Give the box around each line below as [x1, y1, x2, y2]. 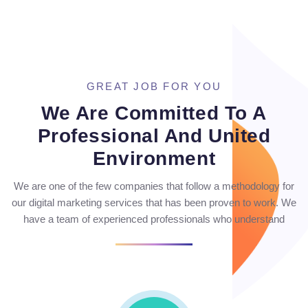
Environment [92, 148, 216, 170]
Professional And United [37, 125, 271, 147]
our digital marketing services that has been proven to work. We [12, 197, 296, 209]
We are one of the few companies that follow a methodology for [14, 180, 294, 192]
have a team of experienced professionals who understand [23, 213, 285, 225]
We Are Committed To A [41, 102, 267, 124]
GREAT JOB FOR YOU [86, 80, 222, 93]
